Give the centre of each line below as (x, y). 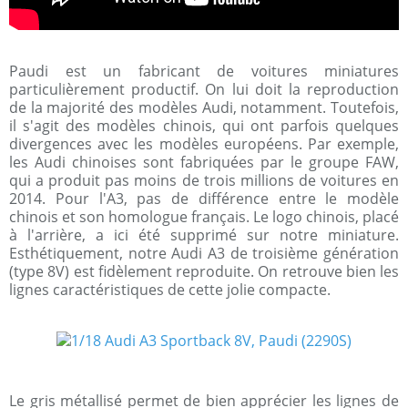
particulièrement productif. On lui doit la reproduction (204, 90)
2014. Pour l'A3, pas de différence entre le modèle (204, 199)
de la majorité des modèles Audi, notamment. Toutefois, (204, 108)
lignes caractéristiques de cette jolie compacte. (170, 290)
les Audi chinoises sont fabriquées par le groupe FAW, (204, 163)
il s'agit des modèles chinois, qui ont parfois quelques (204, 126)
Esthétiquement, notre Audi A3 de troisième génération (204, 254)
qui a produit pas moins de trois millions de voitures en (204, 181)
